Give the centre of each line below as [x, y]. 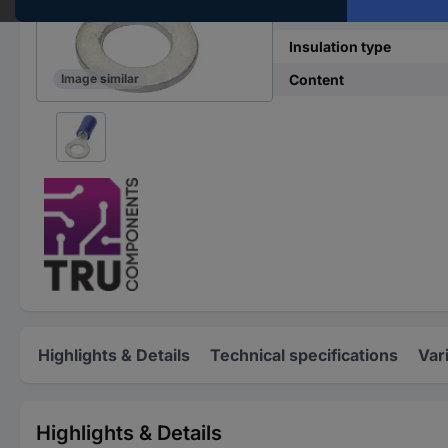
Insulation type [339, 46]
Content [316, 79]
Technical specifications [304, 354]
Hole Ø [311, 13]
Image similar [100, 79]
